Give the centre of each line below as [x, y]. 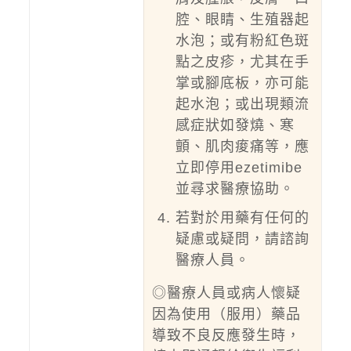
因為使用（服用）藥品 [226, 314]
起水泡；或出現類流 [242, 104]
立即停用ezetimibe [239, 168]
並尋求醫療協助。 [235, 189]
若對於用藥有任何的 [242, 218]
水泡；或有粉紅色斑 [242, 41]
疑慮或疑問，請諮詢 [242, 239]
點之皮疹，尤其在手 [242, 62]
